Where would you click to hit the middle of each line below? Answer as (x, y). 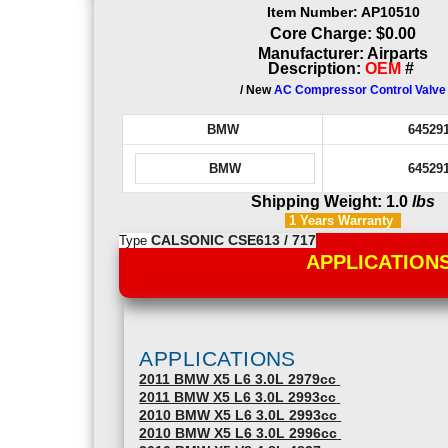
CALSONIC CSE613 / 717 (233, 240)
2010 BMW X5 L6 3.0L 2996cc (238, 433)
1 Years (310, 220)
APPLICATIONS (217, 358)
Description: (317, 68)
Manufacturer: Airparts (343, 53)
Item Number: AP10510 (343, 11)
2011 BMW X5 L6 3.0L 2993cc (238, 397)
